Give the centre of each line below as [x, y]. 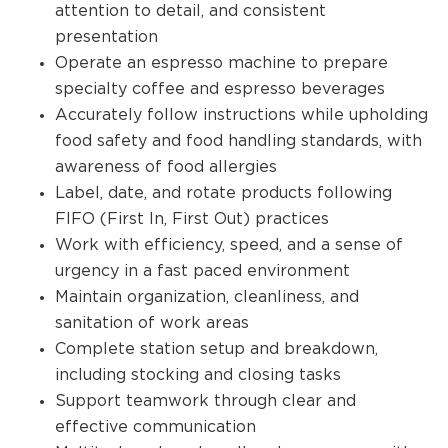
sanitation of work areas [152, 322]
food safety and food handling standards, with [238, 140]
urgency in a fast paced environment [202, 270]
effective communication [155, 426]
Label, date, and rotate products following [223, 192]
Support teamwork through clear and [205, 400]
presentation [106, 36]
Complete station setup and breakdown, [216, 348]
